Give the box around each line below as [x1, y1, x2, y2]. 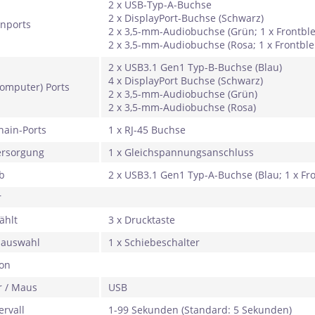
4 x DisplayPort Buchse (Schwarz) [108, 74, 263, 87]
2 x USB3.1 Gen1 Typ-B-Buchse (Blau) [108, 60, 282, 74]
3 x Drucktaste [108, 213, 175, 226]
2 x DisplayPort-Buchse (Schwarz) [108, 11, 264, 25]
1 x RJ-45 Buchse [108, 123, 186, 136]
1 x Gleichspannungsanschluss [108, 146, 254, 159]
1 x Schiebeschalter [108, 236, 200, 249]
